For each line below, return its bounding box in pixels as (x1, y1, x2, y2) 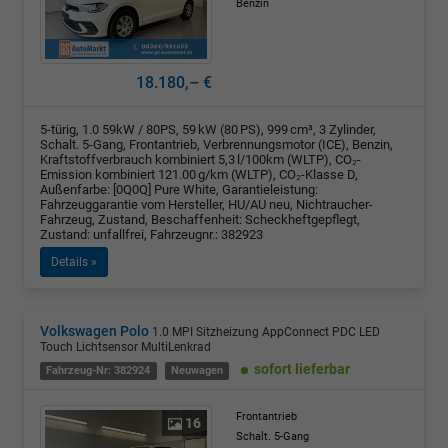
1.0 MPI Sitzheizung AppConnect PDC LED (152, 324, 380, 339)
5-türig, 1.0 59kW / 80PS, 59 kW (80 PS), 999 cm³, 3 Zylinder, (40, 121, 376, 137)
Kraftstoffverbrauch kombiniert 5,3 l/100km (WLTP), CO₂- (40, 151, 361, 167)
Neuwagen (170, 363, 223, 377)
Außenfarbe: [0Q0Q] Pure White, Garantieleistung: (40, 181, 318, 197)
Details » (51, 254, 97, 269)
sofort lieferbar (254, 360, 351, 377)
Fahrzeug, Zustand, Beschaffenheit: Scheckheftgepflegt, (40, 211, 360, 227)
